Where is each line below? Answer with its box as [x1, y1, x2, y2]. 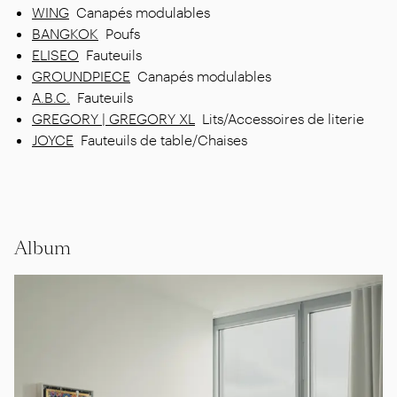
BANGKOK [32, 24, 98, 42]
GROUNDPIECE [32, 66, 130, 84]
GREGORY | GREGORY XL [32, 109, 195, 127]
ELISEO [32, 45, 79, 63]
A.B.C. [32, 88, 70, 105]
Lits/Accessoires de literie [202, 109, 364, 127]
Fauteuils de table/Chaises [81, 130, 247, 148]
